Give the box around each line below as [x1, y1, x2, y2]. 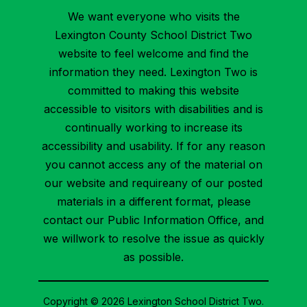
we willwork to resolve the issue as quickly [42, 232, 265, 246]
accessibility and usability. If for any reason [42, 139, 265, 153]
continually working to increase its [64, 121, 243, 135]
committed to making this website [68, 84, 239, 98]
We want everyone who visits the [67, 10, 240, 24]
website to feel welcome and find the [58, 47, 249, 61]
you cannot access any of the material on [45, 158, 262, 172]
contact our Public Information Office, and [43, 213, 264, 228]
